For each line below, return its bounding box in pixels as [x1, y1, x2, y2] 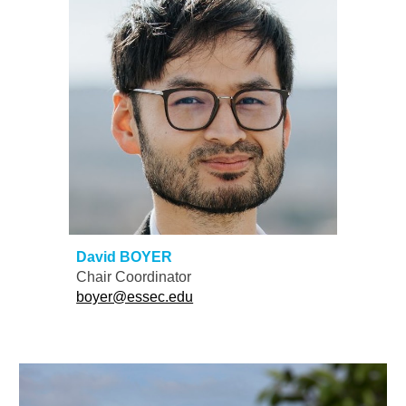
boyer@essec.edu [76, 289, 194, 305]
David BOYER [76, 249, 173, 266]
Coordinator [115, 269, 192, 285]
